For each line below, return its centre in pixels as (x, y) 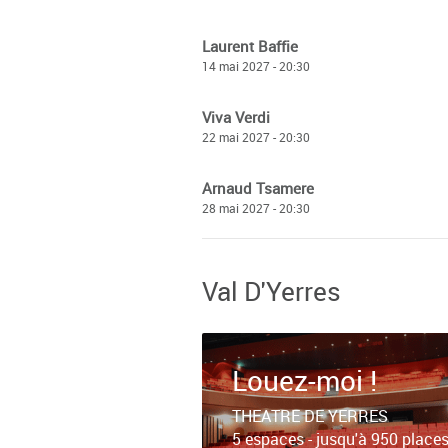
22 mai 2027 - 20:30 (256, 137)
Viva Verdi (236, 117)
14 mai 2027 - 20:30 (256, 66)
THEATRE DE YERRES (310, 416)
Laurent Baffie (250, 46)
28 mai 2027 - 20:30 (256, 208)
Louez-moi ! (304, 380)
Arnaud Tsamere (258, 188)
